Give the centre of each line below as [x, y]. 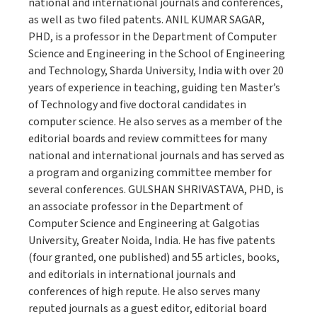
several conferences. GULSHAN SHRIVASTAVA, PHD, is [156, 190]
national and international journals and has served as [156, 156]
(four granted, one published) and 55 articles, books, [154, 258]
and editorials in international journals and [132, 275]
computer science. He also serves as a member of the [155, 122]
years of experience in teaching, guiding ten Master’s [154, 88]
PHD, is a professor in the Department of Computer [152, 37]
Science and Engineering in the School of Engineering [157, 54]
